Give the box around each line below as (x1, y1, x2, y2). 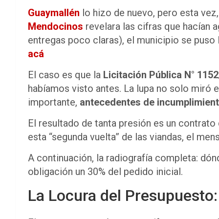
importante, (28, 96, 80, 108)
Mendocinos (28, 20, 83, 32)
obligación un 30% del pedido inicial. (28, 165, 183, 177)
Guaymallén (28, 6, 80, 19)
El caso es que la (28, 68, 103, 81)
